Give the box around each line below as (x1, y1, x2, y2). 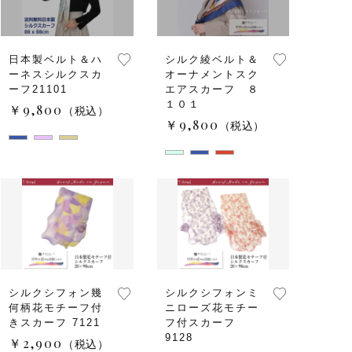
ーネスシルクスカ (9, 68, 103, 80)
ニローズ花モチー (164, 302, 259, 313)
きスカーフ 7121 (9, 317, 101, 328)
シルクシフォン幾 (9, 287, 103, 299)
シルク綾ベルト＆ (164, 53, 259, 65)
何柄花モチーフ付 (9, 302, 103, 313)
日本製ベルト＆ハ (9, 53, 103, 65)
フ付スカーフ (164, 317, 236, 328)
